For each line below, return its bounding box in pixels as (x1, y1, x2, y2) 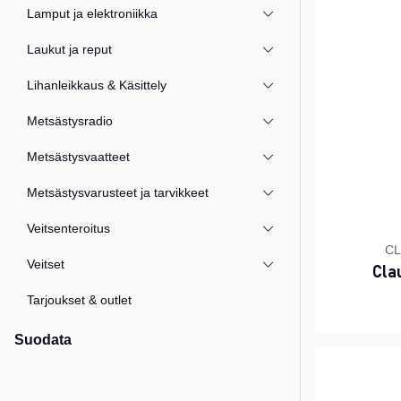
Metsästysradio (27, 113, 114, 128)
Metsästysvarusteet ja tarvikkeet (27, 184, 209, 200)
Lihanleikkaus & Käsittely (27, 77, 167, 92)
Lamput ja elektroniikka (27, 5, 158, 21)
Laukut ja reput (27, 41, 113, 56)
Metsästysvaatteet (27, 149, 131, 164)
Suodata (14, 331, 72, 347)
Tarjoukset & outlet (27, 292, 132, 307)
